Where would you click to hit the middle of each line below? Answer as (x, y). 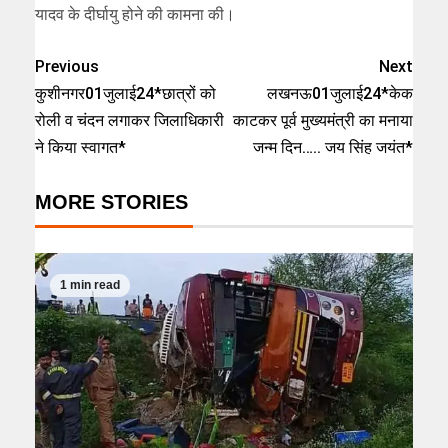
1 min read (90, 284)
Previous (67, 67)
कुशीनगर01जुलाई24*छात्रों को (125, 94)
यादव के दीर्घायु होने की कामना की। (135, 15)
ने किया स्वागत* (80, 148)
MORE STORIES (111, 202)
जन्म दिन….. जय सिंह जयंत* (333, 148)
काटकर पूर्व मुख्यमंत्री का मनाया (323, 121)
